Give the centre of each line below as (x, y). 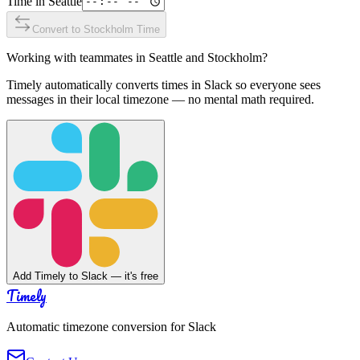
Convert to (58, 29)
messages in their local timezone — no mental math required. (160, 99)
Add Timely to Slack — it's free (86, 276)
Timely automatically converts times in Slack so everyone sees (164, 84)
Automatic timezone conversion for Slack (111, 326)
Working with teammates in (78, 57)
